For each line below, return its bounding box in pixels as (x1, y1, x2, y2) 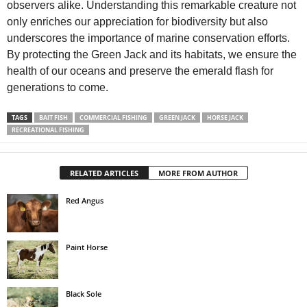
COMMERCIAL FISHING (79, 112, 147, 122)
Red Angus (66, 195, 103, 206)
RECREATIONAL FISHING (12, 125, 84, 134)
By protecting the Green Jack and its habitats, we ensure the (7, 48, 297, 60)
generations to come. (7, 81, 108, 93)
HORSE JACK (207, 112, 243, 122)
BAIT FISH (39, 112, 68, 122)
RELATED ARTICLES (69, 167, 138, 178)
